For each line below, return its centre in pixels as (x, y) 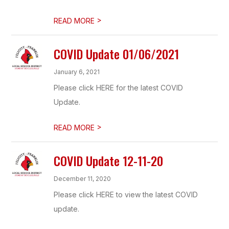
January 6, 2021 (77, 72)
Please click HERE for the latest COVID (119, 88)
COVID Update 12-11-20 (109, 161)
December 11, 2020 (83, 179)
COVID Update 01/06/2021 (117, 54)
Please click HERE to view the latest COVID (126, 194)
